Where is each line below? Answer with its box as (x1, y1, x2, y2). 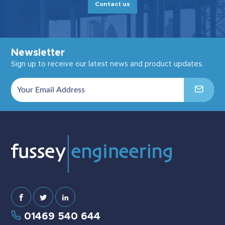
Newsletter (11, 48, 65, 58)
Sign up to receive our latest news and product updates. (11, 61, 203, 68)
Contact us (95, 1, 130, 8)
